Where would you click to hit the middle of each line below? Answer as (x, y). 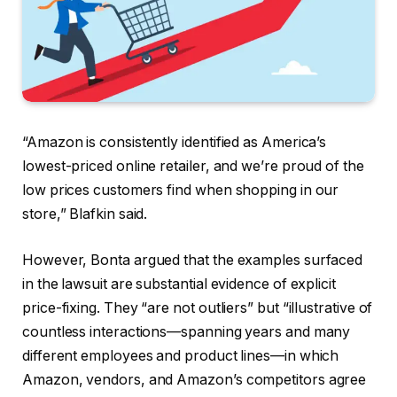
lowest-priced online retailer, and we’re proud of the (193, 166)
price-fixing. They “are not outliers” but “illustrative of (198, 307)
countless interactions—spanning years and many (187, 331)
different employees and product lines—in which (181, 355)
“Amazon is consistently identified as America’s (175, 142)
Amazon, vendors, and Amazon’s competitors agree (195, 379)
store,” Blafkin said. (85, 214)
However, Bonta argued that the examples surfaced (193, 260)
